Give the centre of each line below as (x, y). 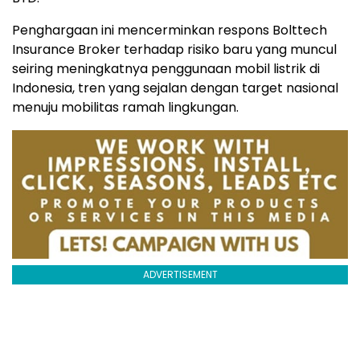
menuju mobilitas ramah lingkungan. (125, 107)
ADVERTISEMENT (180, 275)
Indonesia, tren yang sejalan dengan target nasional (175, 88)
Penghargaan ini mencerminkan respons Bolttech (170, 30)
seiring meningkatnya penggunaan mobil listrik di (166, 69)
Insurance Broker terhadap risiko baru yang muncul (174, 49)
